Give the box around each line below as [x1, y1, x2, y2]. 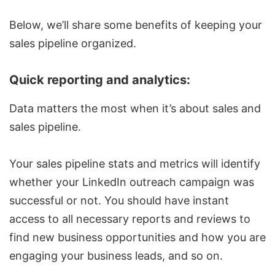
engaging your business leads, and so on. [9, 249, 223, 263]
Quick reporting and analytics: [9, 72, 190, 88]
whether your [9, 176, 82, 189]
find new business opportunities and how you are [9, 231, 266, 244]
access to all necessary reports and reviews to [9, 212, 250, 226]
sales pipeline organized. [9, 37, 136, 50]
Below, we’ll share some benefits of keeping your [9, 18, 262, 32]
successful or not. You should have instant [9, 194, 229, 207]
